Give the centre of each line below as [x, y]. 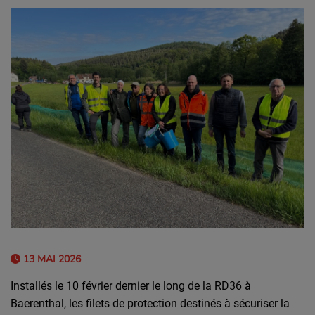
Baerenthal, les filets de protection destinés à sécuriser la [150, 304]
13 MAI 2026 [51, 259]
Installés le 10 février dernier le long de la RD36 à [131, 286]
